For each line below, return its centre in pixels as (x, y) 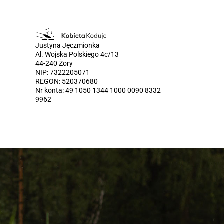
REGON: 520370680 (67, 82)
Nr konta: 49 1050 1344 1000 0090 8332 (98, 91)
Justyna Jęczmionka (68, 46)
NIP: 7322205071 (63, 73)
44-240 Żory (54, 64)
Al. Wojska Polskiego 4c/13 (77, 55)
